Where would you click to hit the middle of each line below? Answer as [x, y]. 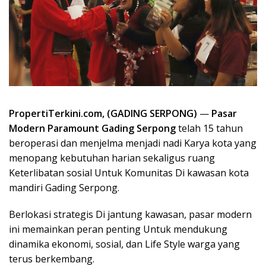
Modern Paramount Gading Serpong [92, 128]
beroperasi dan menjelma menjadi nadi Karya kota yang [133, 143]
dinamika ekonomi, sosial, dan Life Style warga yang [124, 244]
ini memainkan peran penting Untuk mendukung [118, 229]
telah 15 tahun [209, 128]
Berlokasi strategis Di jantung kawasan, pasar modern [130, 214]
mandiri [27, 187]
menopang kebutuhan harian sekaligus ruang [112, 158]
